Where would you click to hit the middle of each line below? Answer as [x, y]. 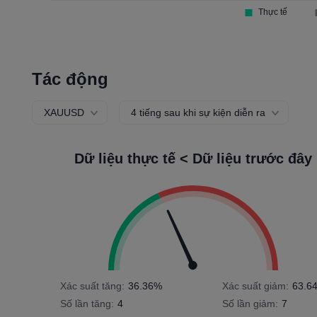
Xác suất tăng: [93, 286]
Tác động [70, 79]
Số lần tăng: [87, 304]
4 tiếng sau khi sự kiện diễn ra [198, 113]
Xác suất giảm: [256, 286]
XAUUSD [64, 113]
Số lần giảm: [250, 304]
